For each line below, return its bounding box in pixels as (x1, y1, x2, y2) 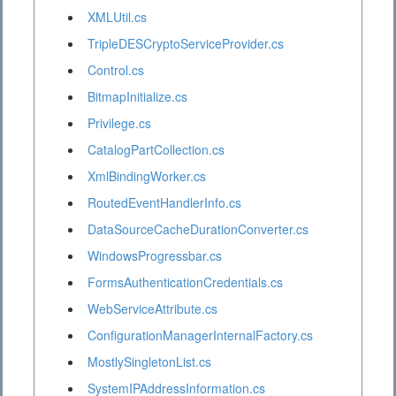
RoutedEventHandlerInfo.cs (88, 194, 241, 212)
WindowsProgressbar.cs (88, 247, 222, 265)
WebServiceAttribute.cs (88, 300, 217, 318)
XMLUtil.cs (88, 8, 147, 27)
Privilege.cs (88, 114, 151, 133)
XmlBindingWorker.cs (88, 167, 206, 186)
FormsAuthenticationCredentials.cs (88, 273, 283, 292)
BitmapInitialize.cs (88, 88, 187, 106)
